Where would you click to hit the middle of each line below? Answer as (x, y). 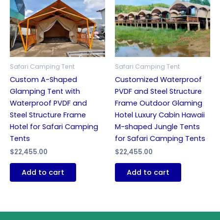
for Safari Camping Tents (160, 139)
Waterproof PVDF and (48, 103)
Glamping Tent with (45, 92)
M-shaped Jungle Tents (157, 127)
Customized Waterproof (158, 80)
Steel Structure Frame (48, 115)
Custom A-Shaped (43, 80)
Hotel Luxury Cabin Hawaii (160, 115)
